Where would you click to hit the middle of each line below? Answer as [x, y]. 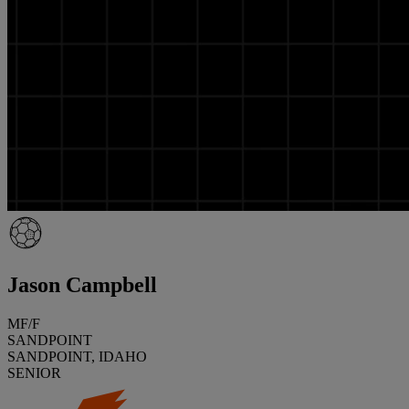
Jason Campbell [82, 284]
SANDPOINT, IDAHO [77, 356]
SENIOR [34, 372]
